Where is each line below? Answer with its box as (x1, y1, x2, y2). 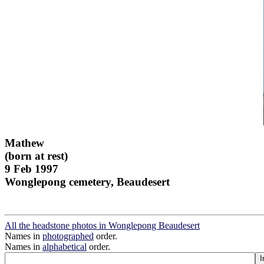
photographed (42, 231, 94, 242)
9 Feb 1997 (5, 162, 58, 175)
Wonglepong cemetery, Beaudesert (5, 175, 170, 188)
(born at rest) (5, 149, 68, 162)
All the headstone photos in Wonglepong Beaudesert (5, 220, 200, 231)
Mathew (5, 136, 44, 149)
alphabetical (42, 242, 87, 252)
